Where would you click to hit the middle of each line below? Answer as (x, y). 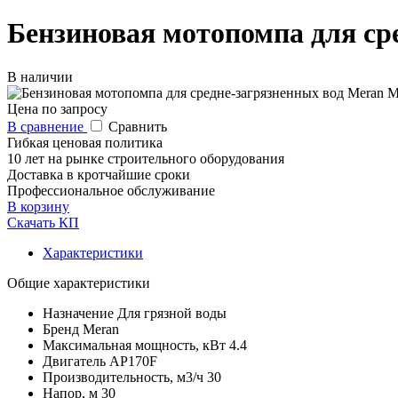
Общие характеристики (79, 283)
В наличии (40, 76)
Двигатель (74, 361)
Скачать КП (43, 222)
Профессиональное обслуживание (111, 190)
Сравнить (138, 126)
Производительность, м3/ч (123, 377)
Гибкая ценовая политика (85, 142)
